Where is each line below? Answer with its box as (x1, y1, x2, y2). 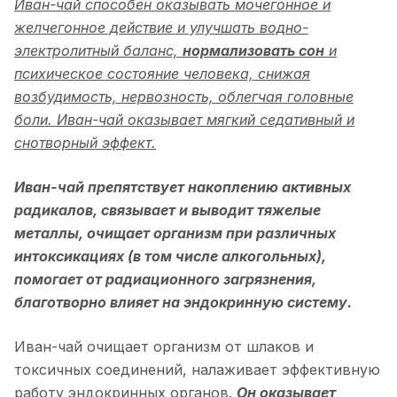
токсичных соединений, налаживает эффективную (14, 360, 380, 378)
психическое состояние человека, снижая (14, 64, 310, 82)
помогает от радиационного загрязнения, (14, 269, 316, 288)
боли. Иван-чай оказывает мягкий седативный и (14, 110, 354, 128)
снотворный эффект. (14, 133, 156, 152)
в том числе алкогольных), (133, 246, 326, 265)
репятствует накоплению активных (97, 177, 351, 196)
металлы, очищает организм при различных (14, 223, 336, 242)
